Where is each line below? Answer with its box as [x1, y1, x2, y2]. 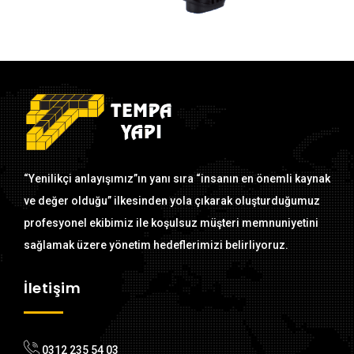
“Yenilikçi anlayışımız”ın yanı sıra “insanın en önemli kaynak [24, 171, 330, 185]
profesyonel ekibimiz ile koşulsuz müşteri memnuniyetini [24, 216, 318, 229]
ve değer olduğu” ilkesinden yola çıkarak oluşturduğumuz [24, 194, 320, 207]
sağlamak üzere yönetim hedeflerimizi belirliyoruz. [24, 238, 288, 251]
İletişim [24, 277, 81, 298]
